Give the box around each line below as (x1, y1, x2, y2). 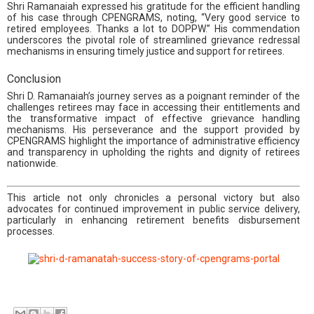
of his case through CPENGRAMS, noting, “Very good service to (7, 11, 300, 23)
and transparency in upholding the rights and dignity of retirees (7, 146, 300, 158)
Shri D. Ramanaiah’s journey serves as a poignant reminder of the (7, 90, 300, 102)
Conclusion (7, 71, 61, 86)
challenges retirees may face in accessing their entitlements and (7, 101, 300, 113)
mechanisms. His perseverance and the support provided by (7, 123, 300, 135)
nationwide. (7, 157, 58, 169)
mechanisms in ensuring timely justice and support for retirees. (7, 45, 285, 57)
